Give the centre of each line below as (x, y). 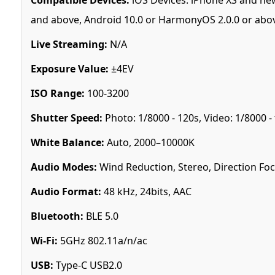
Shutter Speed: (66, 118)
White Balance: (67, 142)
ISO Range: (57, 93)
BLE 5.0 (101, 216)
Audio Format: (66, 191)
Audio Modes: (64, 167)
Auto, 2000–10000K (149, 142)
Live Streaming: (69, 44)
